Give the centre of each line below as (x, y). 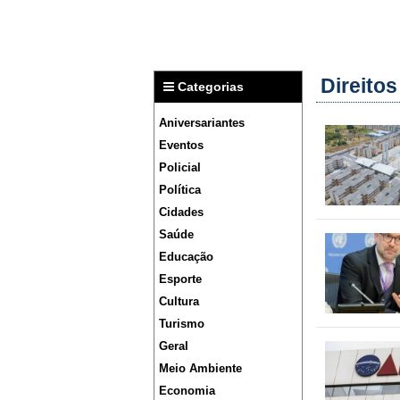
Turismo (182, 324)
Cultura (179, 302)
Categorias (209, 87)
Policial (180, 168)
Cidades (181, 212)
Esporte (180, 279)
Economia (187, 391)
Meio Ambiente (200, 369)
